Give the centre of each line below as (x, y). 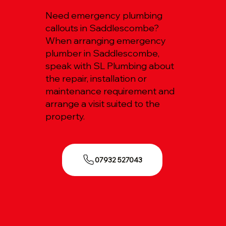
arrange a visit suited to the (103, 103)
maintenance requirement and (110, 91)
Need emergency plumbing (104, 15)
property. (65, 116)
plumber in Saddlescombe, (103, 53)
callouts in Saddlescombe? (102, 28)
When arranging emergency (106, 40)
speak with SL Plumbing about (110, 66)
